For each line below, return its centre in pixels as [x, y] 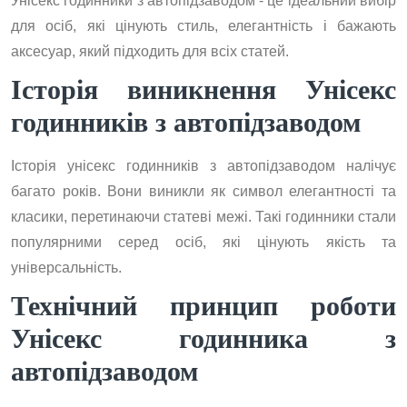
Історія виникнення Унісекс [203, 89]
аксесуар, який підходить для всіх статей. [150, 51]
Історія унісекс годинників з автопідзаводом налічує [203, 166]
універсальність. [66, 268]
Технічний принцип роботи [203, 306]
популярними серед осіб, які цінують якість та [203, 242]
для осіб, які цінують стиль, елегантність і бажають [203, 26]
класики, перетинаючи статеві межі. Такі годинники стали [203, 217]
